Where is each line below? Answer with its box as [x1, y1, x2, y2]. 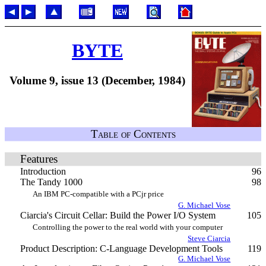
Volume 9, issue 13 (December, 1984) [9, 74, 185, 87]
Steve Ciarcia [188, 234, 231, 243]
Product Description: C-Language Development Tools [20, 243, 223, 254]
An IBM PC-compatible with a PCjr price [33, 189, 164, 198]
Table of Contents [90, 128, 176, 140]
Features [20, 153, 58, 165]
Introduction [20, 166, 66, 176]
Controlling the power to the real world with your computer [33, 223, 223, 232]
